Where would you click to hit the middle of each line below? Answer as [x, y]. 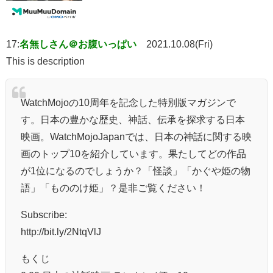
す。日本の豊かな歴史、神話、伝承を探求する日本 [133, 119]
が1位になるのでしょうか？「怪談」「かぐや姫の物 [136, 170]
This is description [45, 61]
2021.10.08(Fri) [179, 44]
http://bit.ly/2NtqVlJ [61, 231]
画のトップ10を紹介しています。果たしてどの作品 [133, 153]
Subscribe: [44, 214]
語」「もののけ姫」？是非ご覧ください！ [113, 187]
